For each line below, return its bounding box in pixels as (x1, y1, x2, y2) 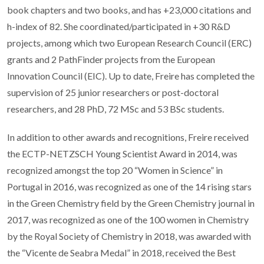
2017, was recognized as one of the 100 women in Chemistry (7, 213, 249, 225)
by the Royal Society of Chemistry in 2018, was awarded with (7, 230, 251, 242)
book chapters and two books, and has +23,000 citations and (7, 4, 251, 15)
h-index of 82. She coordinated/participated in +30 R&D (7, 20, 230, 32)
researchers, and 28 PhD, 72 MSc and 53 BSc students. (7, 103, 224, 114)
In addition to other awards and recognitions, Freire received (7, 131, 249, 143)
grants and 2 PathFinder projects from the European (7, 53, 215, 65)
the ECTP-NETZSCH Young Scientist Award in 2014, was (7, 147, 237, 159)
